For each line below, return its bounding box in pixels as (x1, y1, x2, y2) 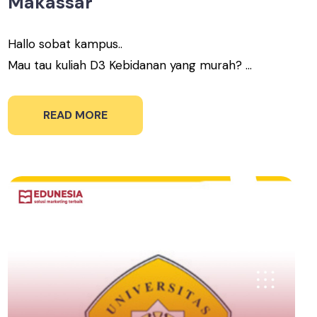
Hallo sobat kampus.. (8, 35, 123, 52)
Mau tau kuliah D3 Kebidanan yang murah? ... (8, 57, 253, 73)
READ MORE (43, 107, 108, 122)
